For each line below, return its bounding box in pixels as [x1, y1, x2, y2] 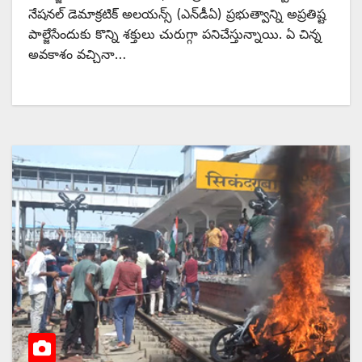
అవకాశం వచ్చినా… [28, 45, 126, 62]
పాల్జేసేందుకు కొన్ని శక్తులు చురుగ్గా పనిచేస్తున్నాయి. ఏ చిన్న [28, 25, 322, 42]
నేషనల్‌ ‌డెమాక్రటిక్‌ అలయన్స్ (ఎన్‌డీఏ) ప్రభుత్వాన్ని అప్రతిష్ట [28, 5, 326, 22]
